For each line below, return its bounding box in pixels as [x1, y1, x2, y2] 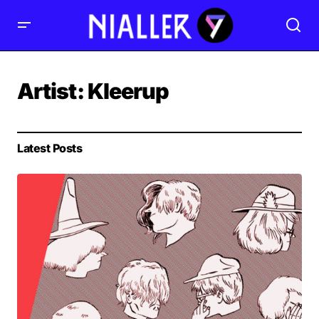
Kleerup [87, 78, 169, 104]
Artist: [17, 78, 88, 104]
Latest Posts [17, 140, 83, 155]
